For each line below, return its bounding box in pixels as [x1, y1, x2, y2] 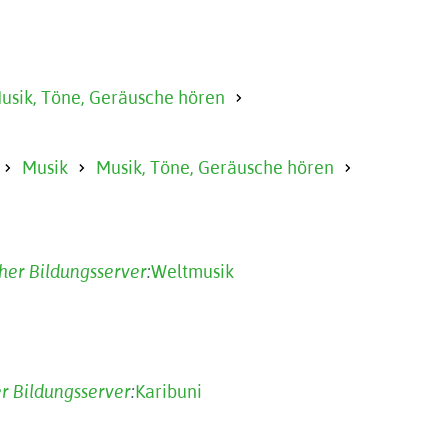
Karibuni [135, 381, 202, 402]
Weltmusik [151, 261, 234, 282]
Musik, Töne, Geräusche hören [96, 157, 334, 178]
